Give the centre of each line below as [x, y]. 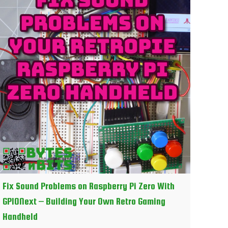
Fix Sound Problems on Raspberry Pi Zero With [89, 186]
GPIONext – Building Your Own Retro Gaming [84, 201]
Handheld [20, 216]
